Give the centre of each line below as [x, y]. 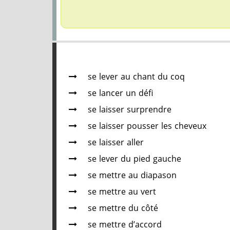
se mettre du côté [123, 208]
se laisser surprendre [130, 110]
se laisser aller [116, 143]
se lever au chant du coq [136, 77]
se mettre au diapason [132, 176]
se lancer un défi [120, 93]
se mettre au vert [122, 192]
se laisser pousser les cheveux [147, 126]
